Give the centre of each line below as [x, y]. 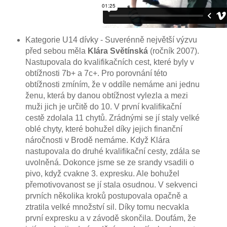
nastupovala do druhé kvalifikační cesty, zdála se [112, 152]
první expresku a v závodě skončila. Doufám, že [110, 218]
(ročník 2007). [173, 51]
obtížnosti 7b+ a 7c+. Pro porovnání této [96, 73]
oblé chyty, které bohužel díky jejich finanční [104, 129]
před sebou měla [56, 51]
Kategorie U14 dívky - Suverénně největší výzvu [111, 40]
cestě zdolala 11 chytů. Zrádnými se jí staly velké [112, 118]
